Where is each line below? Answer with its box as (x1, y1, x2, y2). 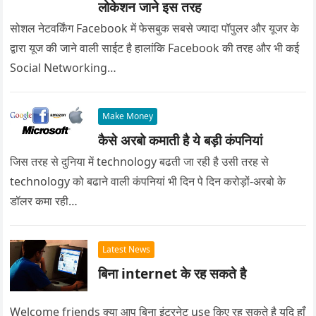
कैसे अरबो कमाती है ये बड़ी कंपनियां (98, 130, 263, 150)
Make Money (102, 109, 154, 122)
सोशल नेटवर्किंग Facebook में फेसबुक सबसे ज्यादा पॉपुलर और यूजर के (10, 20, 300, 36)
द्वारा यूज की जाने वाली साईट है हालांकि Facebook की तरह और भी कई (10, 39, 300, 56)
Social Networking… (10, 59, 117, 75)
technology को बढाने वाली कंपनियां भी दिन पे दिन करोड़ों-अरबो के (10, 173, 286, 189)
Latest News (102, 243, 151, 255)
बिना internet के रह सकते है (98, 263, 247, 283)
